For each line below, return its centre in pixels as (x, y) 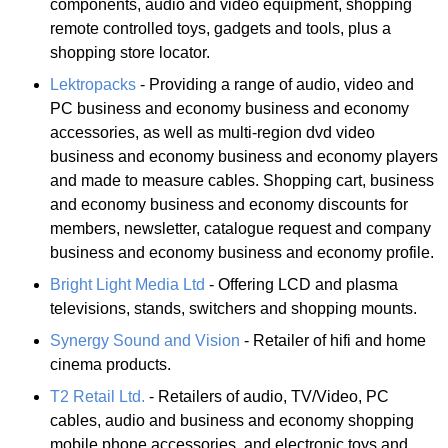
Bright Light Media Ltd (127, 284)
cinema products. (110, 364)
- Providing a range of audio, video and (275, 84)
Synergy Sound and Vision (145, 340)
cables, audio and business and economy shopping (232, 420)
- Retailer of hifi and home (333, 340)
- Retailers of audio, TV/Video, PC (267, 396)
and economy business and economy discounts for (229, 204)
